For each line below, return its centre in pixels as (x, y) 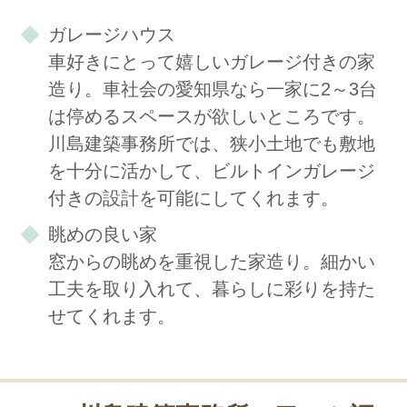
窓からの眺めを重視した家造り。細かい (211, 261)
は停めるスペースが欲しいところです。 (211, 116)
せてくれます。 (111, 316)
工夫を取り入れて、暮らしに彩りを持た (211, 288)
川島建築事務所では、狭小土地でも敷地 (211, 143)
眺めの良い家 (102, 234)
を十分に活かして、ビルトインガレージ (211, 170)
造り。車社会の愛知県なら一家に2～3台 (212, 89)
